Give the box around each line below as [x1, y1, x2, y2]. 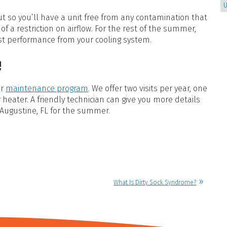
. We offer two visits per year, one [88, 84, 207, 94]
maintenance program [6, 84, 88, 94]
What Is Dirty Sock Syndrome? [113, 178, 197, 186]
